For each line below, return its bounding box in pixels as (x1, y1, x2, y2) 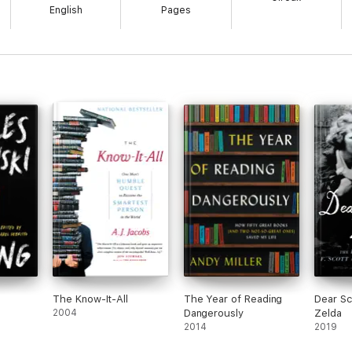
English (49, 5, 82, 16)
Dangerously (183, 307, 244, 319)
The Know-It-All (53, 293, 129, 305)
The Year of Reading (183, 293, 283, 305)
